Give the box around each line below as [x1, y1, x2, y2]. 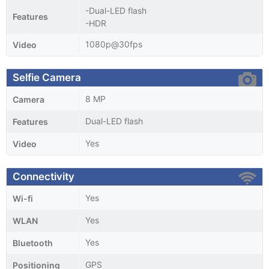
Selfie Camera [13, 71, 81, 83]
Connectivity [13, 170, 74, 183]
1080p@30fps [85, 38, 142, 49]
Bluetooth [13, 237, 53, 248]
